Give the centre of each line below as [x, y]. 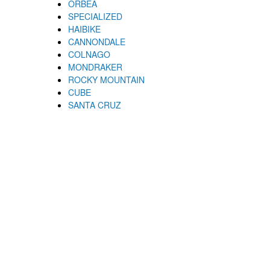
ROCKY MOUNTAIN [106, 79]
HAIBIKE [84, 29]
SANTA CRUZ [94, 105]
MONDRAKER [95, 67]
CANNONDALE [96, 41]
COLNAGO [89, 54]
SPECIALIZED [95, 16]
